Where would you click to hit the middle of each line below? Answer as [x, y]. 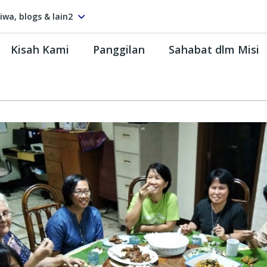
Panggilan [119, 49]
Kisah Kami [40, 49]
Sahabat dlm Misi [214, 49]
